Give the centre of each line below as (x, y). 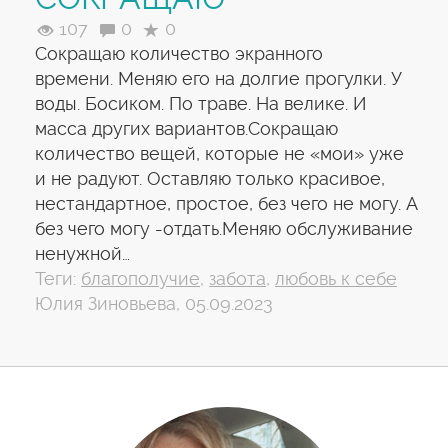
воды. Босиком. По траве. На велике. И (200, 103)
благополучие (140, 278)
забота (237, 278)
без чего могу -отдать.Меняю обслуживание (224, 228)
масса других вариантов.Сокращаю (186, 128)
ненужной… (82, 253)
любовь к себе (336, 278)
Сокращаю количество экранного (179, 53)
